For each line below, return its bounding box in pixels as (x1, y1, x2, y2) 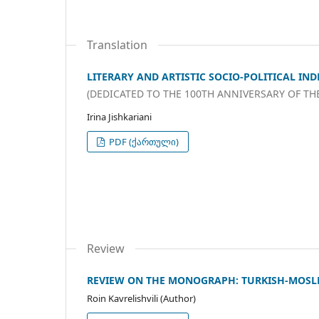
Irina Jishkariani (87, 110, 152, 123)
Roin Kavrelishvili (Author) (87, 291, 196, 305)
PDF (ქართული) (107, 135, 179, 148)
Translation (87, 37, 147, 53)
